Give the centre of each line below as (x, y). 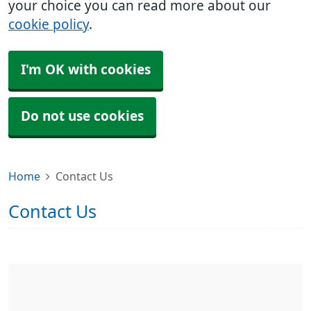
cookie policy (49, 25)
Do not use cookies (82, 116)
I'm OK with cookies (86, 70)
